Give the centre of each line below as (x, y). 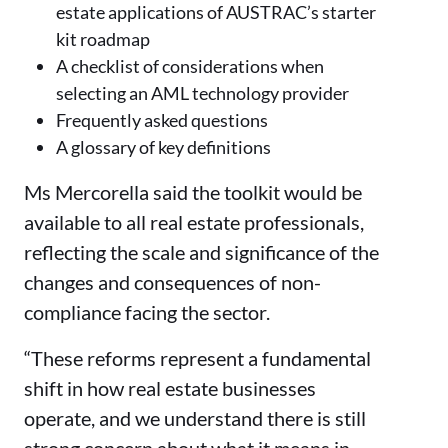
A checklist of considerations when (190, 65)
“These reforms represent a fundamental (197, 357)
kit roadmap (103, 38)
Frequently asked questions (162, 119)
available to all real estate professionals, (194, 221)
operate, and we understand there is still (195, 417)
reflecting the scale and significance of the (201, 251)
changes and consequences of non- (172, 281)
